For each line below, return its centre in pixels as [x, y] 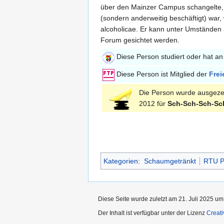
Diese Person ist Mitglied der [162, 74]
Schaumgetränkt [170, 161]
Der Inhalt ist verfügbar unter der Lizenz [152, 213]
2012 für [153, 104]
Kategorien [121, 161]
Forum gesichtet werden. [140, 40]
